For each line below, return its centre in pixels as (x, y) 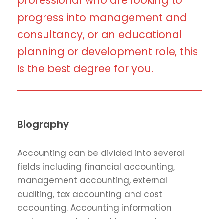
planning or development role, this (108, 51)
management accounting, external (92, 180)
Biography (43, 124)
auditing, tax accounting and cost (90, 194)
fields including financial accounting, (96, 166)
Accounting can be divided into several (101, 153)
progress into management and (102, 17)
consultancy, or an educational (100, 34)
